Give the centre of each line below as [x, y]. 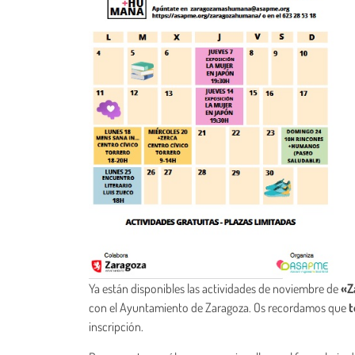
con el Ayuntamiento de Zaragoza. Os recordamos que [219, 308]
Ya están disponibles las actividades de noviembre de [215, 289]
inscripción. [117, 327]
